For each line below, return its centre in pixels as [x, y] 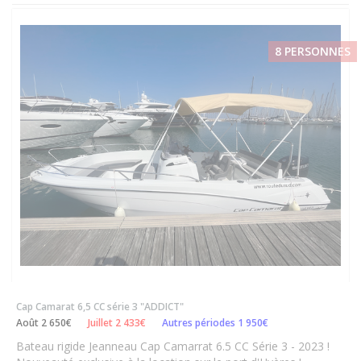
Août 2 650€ [44, 322]
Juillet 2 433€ [117, 322]
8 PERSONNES [313, 51]
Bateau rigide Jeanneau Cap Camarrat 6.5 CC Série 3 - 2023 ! [173, 346]
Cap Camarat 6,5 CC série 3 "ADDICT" [100, 306]
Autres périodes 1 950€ [215, 322]
